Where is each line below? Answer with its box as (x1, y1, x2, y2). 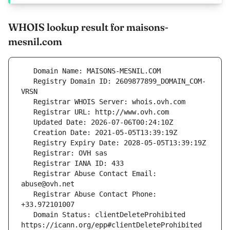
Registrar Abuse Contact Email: (21, 169, 33, 178)
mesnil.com (8, 35, 62, 48)
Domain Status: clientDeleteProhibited (21, 210, 33, 219)
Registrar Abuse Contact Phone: (21, 190, 33, 199)
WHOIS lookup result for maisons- (8, 21, 168, 34)
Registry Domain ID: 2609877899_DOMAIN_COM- (21, 77, 33, 86)
